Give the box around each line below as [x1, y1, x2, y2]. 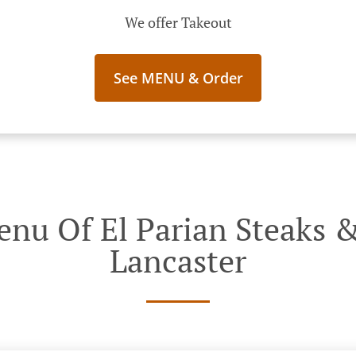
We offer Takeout [124, 13, 232, 32]
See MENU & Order [113, 68, 243, 87]
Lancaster [110, 239, 246, 281]
